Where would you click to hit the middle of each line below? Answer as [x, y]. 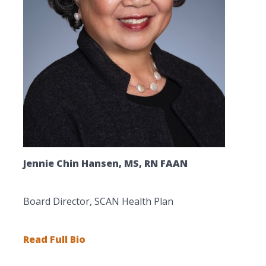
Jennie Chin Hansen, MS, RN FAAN [106, 163]
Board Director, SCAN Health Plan [99, 201]
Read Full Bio [55, 239]
